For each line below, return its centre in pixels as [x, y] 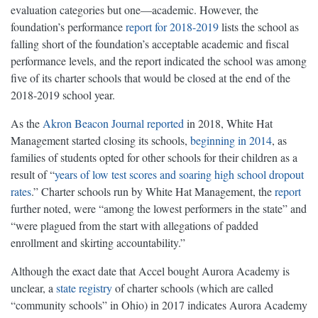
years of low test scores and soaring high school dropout [179, 175]
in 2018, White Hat [228, 124]
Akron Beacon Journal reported [113, 124]
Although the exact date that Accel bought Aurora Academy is [150, 271]
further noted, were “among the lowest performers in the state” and [159, 209]
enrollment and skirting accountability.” [98, 243]
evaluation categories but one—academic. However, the [135, 10]
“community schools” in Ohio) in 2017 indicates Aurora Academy [159, 305]
